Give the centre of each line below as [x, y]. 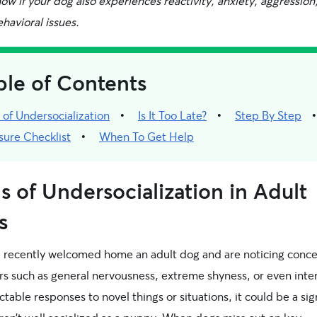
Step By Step [268, 115]
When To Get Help [146, 136]
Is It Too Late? [172, 115]
